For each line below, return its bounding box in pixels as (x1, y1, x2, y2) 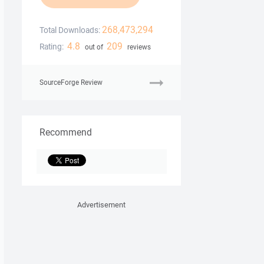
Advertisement (77, 200, 126, 210)
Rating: (39, 41, 64, 52)
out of (82, 42, 105, 52)
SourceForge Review (39, 78, 103, 87)
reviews (125, 42, 151, 52)
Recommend (39, 126, 92, 139)
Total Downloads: (39, 25, 100, 36)
